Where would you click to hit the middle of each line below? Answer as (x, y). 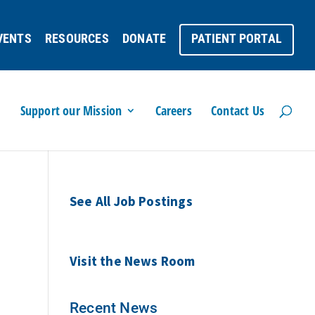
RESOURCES (77, 38)
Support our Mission (71, 110)
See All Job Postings (131, 201)
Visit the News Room (132, 261)
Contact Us (238, 110)
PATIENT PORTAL (237, 38)
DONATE (144, 38)
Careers (173, 110)
